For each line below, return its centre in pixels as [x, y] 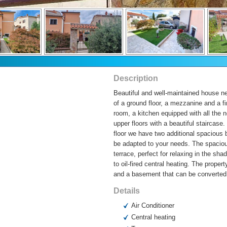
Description [136, 79]
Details [127, 191]
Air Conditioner [153, 206]
